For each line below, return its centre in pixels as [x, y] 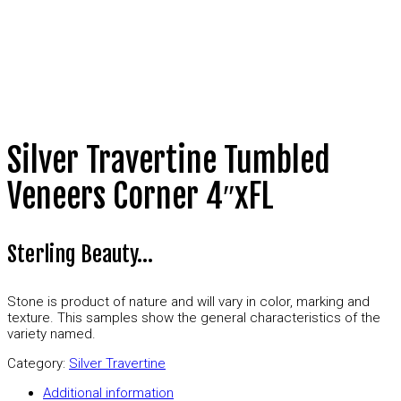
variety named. [51, 334]
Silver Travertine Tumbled [169, 161]
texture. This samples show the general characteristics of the [194, 318]
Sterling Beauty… [80, 255]
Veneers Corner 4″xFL [141, 197]
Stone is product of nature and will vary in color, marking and [188, 302]
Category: [38, 364]
